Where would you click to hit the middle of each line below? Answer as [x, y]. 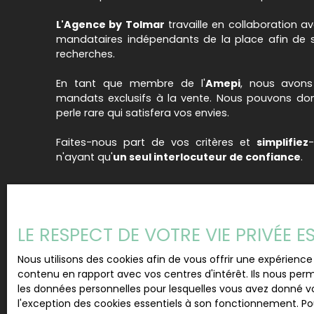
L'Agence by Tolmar [110, 24]
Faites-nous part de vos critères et [156, 142]
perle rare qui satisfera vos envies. [143, 112]
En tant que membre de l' [131, 83]
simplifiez [282, 142]
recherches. [86, 54]
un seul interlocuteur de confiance [207, 157]
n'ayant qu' [84, 157]
